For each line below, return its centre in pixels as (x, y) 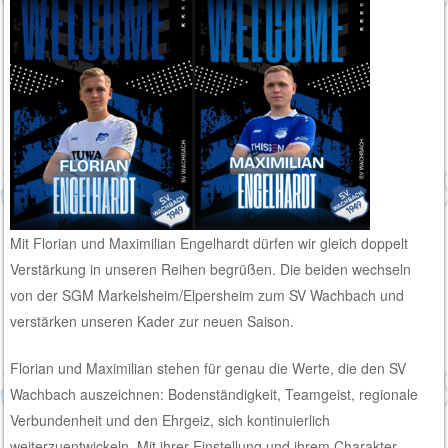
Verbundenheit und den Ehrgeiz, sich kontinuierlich (170, 420)
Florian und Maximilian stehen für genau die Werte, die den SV (208, 368)
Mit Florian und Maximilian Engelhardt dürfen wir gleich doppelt (209, 243)
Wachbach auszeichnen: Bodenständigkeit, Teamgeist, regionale (214, 394)
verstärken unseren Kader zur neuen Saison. (152, 321)
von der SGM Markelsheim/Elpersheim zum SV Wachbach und (207, 295)
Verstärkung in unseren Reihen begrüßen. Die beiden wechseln (211, 269)
